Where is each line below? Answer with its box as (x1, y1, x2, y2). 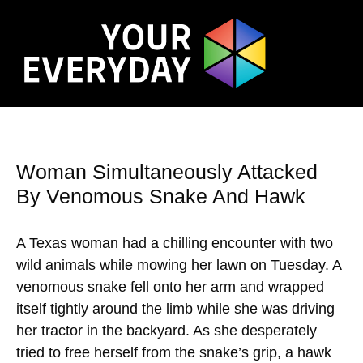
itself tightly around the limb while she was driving (16, 301, 335, 318)
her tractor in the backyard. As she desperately (16, 322, 317, 340)
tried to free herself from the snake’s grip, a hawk (16, 344, 331, 361)
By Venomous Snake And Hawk (16, 185, 305, 208)
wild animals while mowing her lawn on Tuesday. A (16, 257, 341, 274)
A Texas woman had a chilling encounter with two (16, 235, 333, 252)
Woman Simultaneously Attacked (16, 160, 318, 184)
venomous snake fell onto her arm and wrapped (16, 279, 324, 296)
